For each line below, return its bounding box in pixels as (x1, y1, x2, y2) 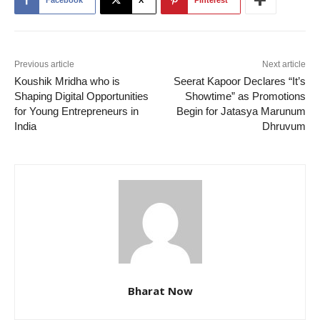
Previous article (14, 59, 74, 70)
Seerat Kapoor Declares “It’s (173, 75, 306, 88)
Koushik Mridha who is (14, 75, 120, 88)
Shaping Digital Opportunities (14, 90, 149, 103)
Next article (261, 59, 306, 70)
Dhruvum (261, 120, 306, 133)
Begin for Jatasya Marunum (176, 105, 306, 118)
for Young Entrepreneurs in (14, 105, 139, 118)
